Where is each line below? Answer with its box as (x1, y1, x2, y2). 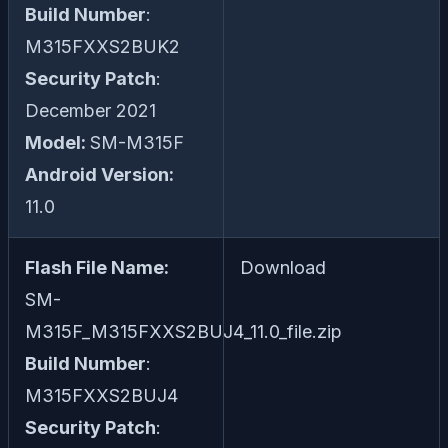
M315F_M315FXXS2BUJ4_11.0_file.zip (25, 321, 342, 343)
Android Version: (25, 164, 174, 186)
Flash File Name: (25, 257, 169, 279)
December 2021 (25, 100, 156, 122)
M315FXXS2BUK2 (25, 36, 180, 58)
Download (240, 257, 326, 279)
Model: (25, 132, 90, 154)
